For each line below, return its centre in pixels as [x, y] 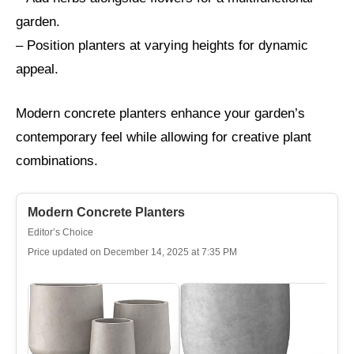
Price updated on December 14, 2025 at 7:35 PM [132, 252]
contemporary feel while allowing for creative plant [164, 137]
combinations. [57, 160]
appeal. [37, 70]
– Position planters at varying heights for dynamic [162, 46]
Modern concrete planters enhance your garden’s [160, 113]
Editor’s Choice [60, 233]
